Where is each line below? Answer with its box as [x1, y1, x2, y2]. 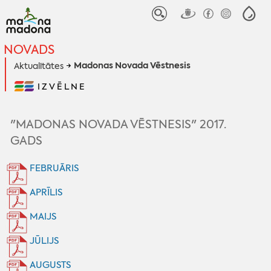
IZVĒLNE [37, 80, 87, 92]
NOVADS [3, 41, 54, 57]
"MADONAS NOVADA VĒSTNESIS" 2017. [10, 116, 227, 132]
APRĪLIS [29, 186, 62, 198]
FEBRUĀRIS [29, 162, 79, 174]
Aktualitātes [13, 60, 64, 72]
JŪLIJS [29, 234, 59, 247]
